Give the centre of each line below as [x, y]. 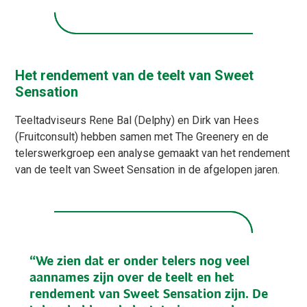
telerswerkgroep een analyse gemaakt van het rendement [153, 153]
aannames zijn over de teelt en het [132, 277]
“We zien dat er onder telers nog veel [139, 260]
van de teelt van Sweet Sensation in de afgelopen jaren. [148, 170]
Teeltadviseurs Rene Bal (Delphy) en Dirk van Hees [137, 121]
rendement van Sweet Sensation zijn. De [148, 293]
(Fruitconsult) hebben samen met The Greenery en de [142, 137]
